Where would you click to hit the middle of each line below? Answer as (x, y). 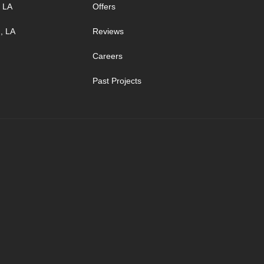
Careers (107, 56)
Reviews (108, 31)
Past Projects (117, 81)
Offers (104, 6)
